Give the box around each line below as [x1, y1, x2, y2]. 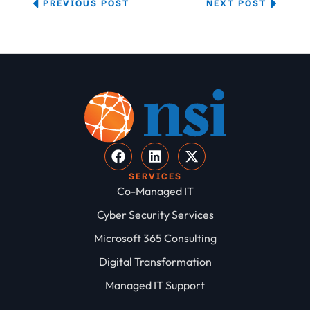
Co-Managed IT [116, 184, 194, 199]
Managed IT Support [105, 278, 205, 293]
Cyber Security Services [96, 208, 214, 222]
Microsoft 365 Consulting [93, 231, 217, 246]
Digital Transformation [98, 255, 212, 269]
